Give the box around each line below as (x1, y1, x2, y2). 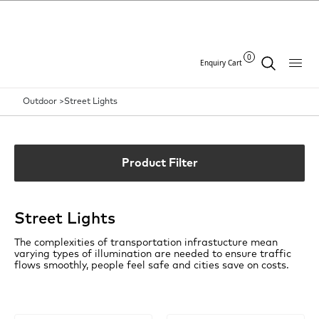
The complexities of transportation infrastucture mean (14, 238, 278, 249)
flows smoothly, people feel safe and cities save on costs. (14, 261, 289, 271)
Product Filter (121, 157, 198, 169)
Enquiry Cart (199, 57, 242, 68)
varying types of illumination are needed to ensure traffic (14, 249, 291, 260)
